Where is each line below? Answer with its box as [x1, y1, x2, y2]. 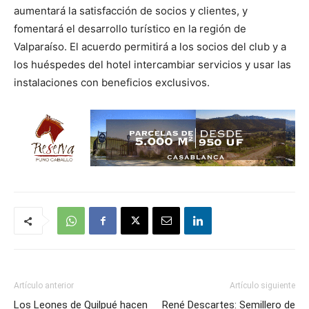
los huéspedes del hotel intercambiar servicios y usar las [14, 58, 291, 71]
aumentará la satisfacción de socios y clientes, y [14, 4, 248, 17]
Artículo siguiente [230, 281, 295, 290]
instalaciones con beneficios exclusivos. [14, 76, 210, 89]
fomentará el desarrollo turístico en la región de [14, 22, 246, 35]
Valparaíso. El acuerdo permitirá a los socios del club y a [14, 40, 286, 53]
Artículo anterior [14, 281, 74, 290]
